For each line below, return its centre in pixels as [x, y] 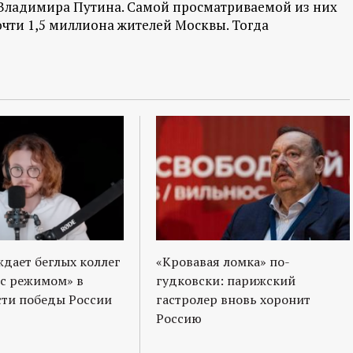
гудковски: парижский [226, 280]
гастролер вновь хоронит [233, 299]
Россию [179, 318]
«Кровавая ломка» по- [223, 261]
